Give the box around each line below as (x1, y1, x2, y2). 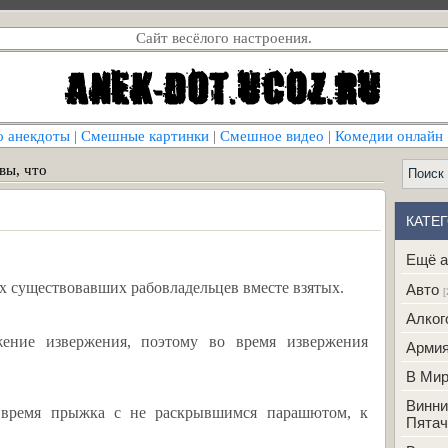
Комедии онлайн (335, 128, 443, 144)
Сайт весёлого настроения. (136, 30, 312, 46)
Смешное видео (220, 128, 324, 144)
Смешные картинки (81, 128, 209, 144)
